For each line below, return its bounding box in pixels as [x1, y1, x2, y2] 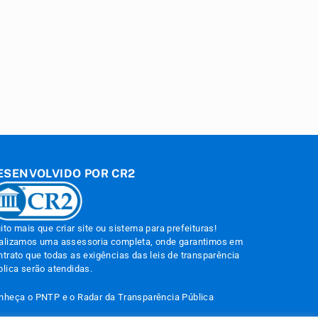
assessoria [60, 236, 109, 248]
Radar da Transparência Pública [77, 292, 214, 303]
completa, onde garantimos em [108, 236, 243, 248]
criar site [55, 223, 94, 234]
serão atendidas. [18, 263, 93, 275]
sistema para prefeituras [109, 223, 214, 234]
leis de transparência [150, 250, 240, 261]
